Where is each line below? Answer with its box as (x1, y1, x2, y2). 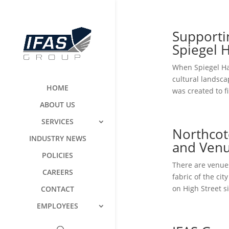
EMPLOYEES (37, 200, 78, 211)
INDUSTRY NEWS (29, 133, 86, 143)
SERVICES (41, 116, 74, 126)
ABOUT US (40, 99, 75, 109)
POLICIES (42, 150, 73, 160)
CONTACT (41, 184, 74, 194)
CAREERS (42, 167, 73, 177)
